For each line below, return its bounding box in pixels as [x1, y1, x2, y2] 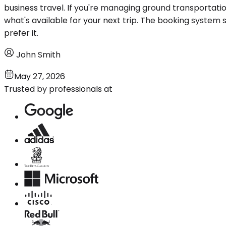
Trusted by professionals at [4, 83, 112, 95]
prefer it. [4, 27, 38, 39]
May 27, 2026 [14, 70, 65, 82]
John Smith [16, 48, 61, 61]
